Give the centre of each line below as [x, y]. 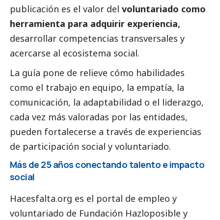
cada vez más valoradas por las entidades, [99, 117]
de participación [46, 146]
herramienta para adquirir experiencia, [95, 23]
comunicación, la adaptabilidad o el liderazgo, [107, 102]
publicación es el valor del [66, 9]
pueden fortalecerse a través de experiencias [106, 131]
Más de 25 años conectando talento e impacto [107, 164]
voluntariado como [164, 9]
